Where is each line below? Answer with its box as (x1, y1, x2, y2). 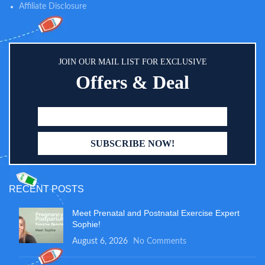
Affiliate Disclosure (19, 2, 86, 11)
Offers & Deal (76, 72, 189, 93)
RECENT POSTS (9, 184, 84, 195)
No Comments (133, 237, 186, 246)
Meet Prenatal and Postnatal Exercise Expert (72, 208, 240, 218)
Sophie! (72, 219, 101, 230)
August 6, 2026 (72, 237, 128, 246)
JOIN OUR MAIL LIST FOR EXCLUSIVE (58, 57, 207, 67)
